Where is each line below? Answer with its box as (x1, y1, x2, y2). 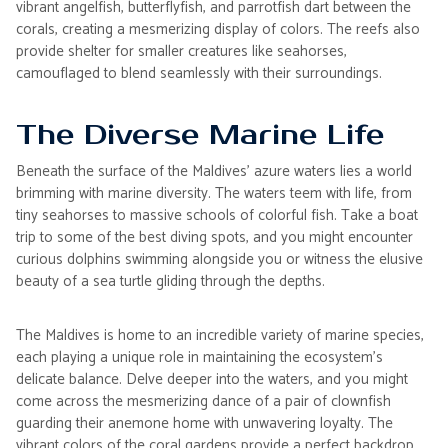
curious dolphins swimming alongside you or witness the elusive (16, 247, 423, 272)
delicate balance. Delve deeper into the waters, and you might (16, 367, 408, 392)
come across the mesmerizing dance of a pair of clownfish (16, 389, 391, 414)
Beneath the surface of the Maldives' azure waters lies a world (16, 159, 412, 184)
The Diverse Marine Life (16, 118, 384, 152)
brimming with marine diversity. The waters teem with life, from (16, 181, 412, 206)
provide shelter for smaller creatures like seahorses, (16, 39, 347, 64)
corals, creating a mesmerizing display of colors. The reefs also (16, 17, 420, 42)
